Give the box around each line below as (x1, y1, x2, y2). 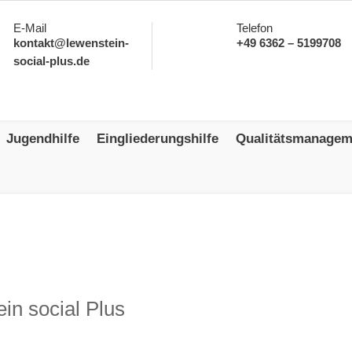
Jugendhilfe (6, 130, 80, 146)
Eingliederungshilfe (97, 130, 219, 146)
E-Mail (13, 20, 47, 35)
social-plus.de (13, 53, 90, 68)
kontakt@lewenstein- (13, 35, 130, 49)
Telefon (236, 20, 273, 35)
